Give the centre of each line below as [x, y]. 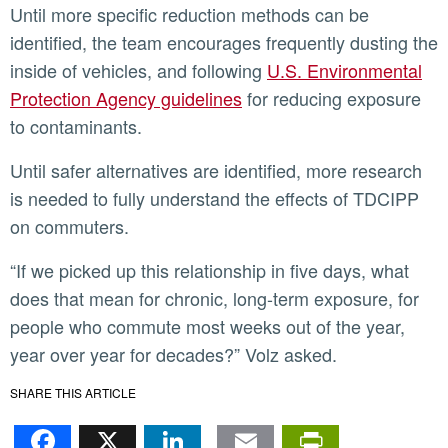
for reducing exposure [331, 98]
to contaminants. [78, 126]
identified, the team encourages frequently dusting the [224, 42]
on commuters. [72, 226]
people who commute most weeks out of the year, [207, 326]
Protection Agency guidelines [126, 98]
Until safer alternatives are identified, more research [16, 170]
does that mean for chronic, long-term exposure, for [214, 298]
